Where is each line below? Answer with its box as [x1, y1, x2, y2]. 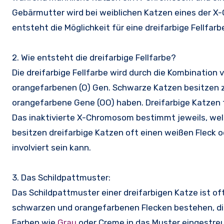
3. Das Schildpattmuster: [12, 172, 110, 183]
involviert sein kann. [12, 142, 91, 153]
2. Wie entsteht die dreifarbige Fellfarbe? [12, 52, 176, 63]
